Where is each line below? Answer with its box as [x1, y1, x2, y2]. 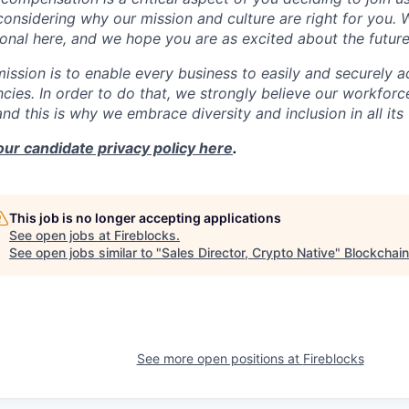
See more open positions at [136, 351, 303, 366]
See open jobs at [9, 227, 114, 243]
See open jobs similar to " [9, 245, 162, 260]
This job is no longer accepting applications [9, 210, 281, 225]
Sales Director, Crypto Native [162, 245, 335, 260]
